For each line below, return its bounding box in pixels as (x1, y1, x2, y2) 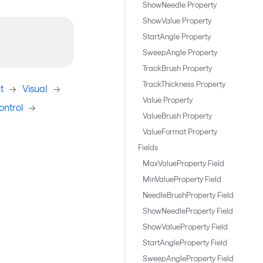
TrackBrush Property (142, 63, 212, 73)
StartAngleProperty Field (142, 238, 227, 247)
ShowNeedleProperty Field (142, 206, 233, 215)
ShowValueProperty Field (142, 222, 228, 231)
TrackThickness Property (142, 79, 225, 89)
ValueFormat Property (142, 127, 217, 136)
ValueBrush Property (142, 111, 212, 120)
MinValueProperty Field (142, 174, 221, 184)
